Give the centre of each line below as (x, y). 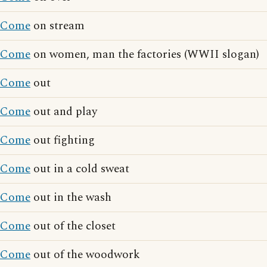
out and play (64, 112)
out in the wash (71, 198)
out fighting (63, 140)
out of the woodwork (85, 255)
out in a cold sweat (80, 169)
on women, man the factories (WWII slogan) (145, 55)
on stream (58, 26)
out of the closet (73, 226)
